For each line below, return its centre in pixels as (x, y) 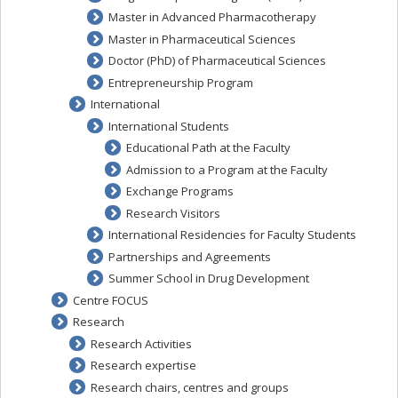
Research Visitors (173, 213)
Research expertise (143, 365)
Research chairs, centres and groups (189, 387)
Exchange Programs (179, 191)
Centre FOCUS (110, 300)
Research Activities (141, 343)
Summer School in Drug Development (208, 278)
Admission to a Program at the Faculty (227, 169)
